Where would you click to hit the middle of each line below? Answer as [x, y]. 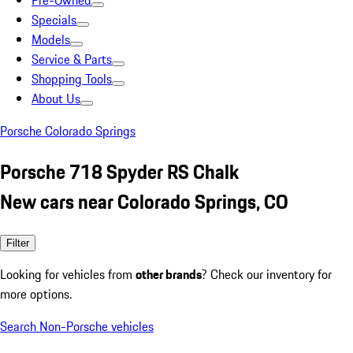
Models [51, 39]
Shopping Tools [72, 79]
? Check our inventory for [267, 274]
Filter [18, 243]
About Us [56, 98]
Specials [54, 20]
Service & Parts [72, 59]
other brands [169, 274]
